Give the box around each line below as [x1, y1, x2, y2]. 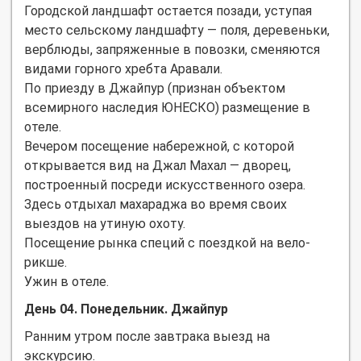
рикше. [24, 254, 67, 270]
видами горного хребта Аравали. [24, 60, 222, 77]
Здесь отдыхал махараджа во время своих [24, 196, 287, 212]
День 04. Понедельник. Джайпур [24, 301, 228, 317]
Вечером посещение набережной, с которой [24, 138, 294, 154]
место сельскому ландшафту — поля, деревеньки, [24, 22, 330, 38]
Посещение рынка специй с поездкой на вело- [24, 234, 310, 251]
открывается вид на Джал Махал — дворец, [24, 157, 291, 173]
